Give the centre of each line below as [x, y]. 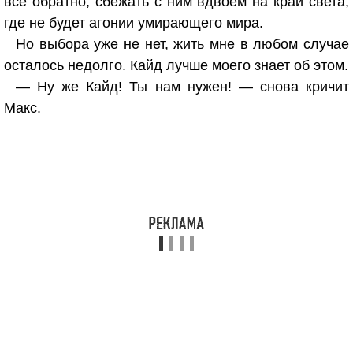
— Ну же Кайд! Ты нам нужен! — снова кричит [182, 87]
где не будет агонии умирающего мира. [134, 23]
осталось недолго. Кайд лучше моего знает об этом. [176, 65]
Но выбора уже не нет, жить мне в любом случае [182, 44]
